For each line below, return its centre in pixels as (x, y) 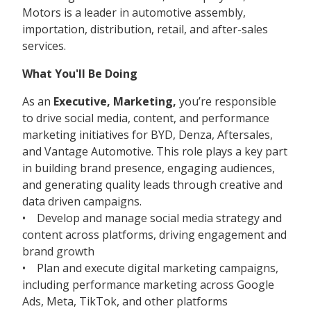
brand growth (60, 251)
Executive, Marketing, (115, 101)
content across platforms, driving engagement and (154, 234)
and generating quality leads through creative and (152, 184)
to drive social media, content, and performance (146, 118)
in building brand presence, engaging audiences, (149, 168)
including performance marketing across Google (148, 284)
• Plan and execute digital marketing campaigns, (150, 268)
